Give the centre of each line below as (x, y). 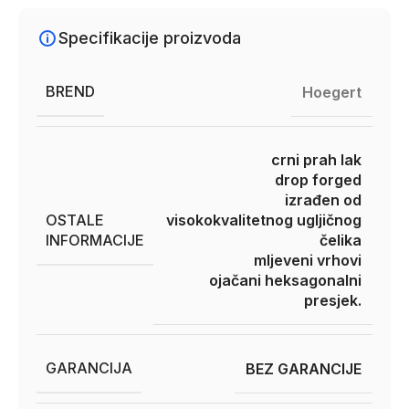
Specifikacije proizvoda (150, 38)
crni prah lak (316, 160)
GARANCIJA (89, 368)
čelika (341, 240)
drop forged (318, 180)
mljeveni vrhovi (308, 260)
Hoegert (332, 92)
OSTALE (75, 220)
